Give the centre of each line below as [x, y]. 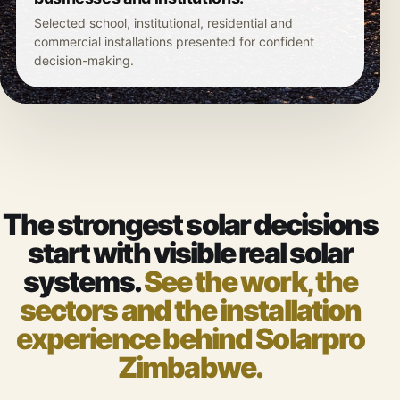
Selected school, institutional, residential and [163, 23]
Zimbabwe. [190, 367]
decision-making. [84, 60]
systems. [83, 282]
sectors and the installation [190, 310]
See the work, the [250, 282]
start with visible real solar [190, 253]
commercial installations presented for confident [174, 42]
